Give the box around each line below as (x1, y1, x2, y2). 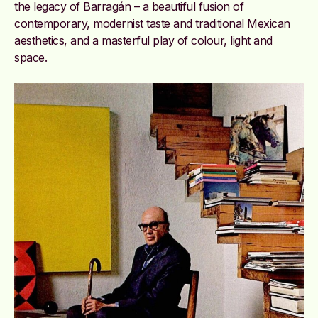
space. (14, 50, 47, 65)
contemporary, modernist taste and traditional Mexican (14, 16, 290, 31)
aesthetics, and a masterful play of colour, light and (14, 33, 273, 48)
